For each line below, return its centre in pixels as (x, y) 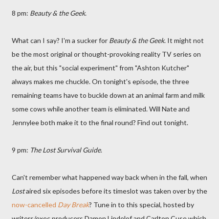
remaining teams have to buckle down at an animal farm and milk (108, 95)
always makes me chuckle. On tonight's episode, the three (100, 81)
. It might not (184, 40)
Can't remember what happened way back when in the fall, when (109, 177)
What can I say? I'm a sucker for (60, 40)
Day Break (73, 205)
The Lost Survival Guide (65, 150)
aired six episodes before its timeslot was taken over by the (116, 191)
